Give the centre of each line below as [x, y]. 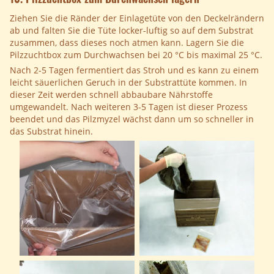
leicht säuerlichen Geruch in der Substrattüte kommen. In [128, 83]
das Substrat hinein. [51, 131]
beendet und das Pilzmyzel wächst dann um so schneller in [132, 119]
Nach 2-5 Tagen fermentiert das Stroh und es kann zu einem [134, 70]
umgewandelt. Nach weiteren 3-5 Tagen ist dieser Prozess [129, 107]
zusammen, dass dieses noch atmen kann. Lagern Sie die [127, 43]
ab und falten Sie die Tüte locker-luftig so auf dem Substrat [131, 31]
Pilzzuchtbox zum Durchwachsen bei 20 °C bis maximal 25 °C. [136, 55]
